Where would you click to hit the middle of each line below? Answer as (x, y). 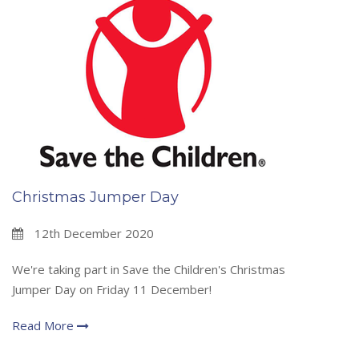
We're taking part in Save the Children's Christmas (149, 270)
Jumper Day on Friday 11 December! (112, 290)
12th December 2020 (93, 234)
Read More (44, 326)
